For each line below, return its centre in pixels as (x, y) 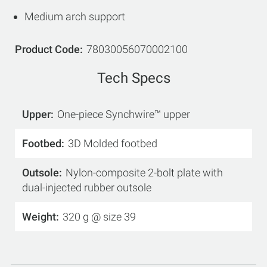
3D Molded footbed (113, 143)
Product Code (47, 49)
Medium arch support (75, 16)
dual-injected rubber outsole (87, 187)
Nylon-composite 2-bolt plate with (144, 173)
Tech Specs (133, 78)
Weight (39, 217)
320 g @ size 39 (99, 217)
